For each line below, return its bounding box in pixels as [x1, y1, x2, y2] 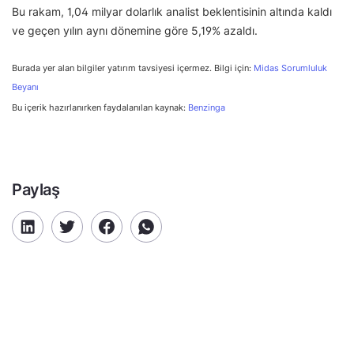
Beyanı [12, 81, 39, 92]
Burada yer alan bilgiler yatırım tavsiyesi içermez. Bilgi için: [12, 62, 254, 73]
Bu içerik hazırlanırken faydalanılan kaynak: [12, 101, 188, 113]
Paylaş [12, 179, 60, 199]
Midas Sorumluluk [254, 62, 327, 73]
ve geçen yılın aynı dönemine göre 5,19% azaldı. [12, 23, 258, 37]
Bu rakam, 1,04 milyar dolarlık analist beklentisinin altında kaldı [12, 4, 332, 18]
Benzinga [188, 101, 225, 113]
